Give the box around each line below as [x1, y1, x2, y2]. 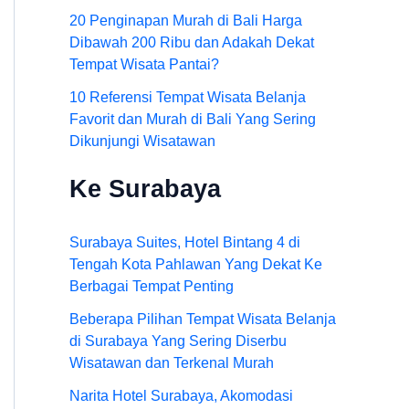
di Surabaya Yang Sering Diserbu [69, 333, 287, 350]
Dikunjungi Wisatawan [69, 132, 215, 149]
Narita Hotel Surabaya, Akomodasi [69, 388, 293, 404]
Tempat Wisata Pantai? [69, 56, 219, 72]
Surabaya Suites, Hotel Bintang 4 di [69, 235, 300, 251]
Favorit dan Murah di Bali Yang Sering [69, 110, 316, 127]
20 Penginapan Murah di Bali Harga [69, 12, 302, 28]
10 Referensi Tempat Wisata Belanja [69, 89, 306, 105]
